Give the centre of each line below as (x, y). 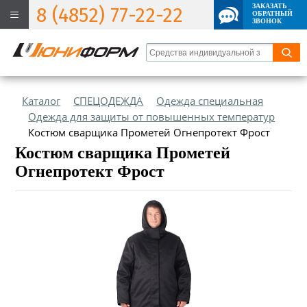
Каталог (41, 101)
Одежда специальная (210, 101)
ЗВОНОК (267, 21)
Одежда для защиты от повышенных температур (152, 116)
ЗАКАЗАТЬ (270, 6)
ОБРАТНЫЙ (272, 13)
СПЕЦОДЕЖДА (109, 101)
